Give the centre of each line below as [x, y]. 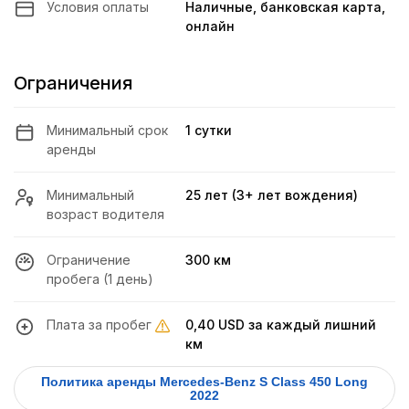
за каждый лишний [311, 325]
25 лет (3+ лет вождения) [272, 195]
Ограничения [73, 84]
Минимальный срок [107, 131]
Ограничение [89, 260]
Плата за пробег [99, 325]
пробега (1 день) [100, 279]
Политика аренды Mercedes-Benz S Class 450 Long [150, 382]
